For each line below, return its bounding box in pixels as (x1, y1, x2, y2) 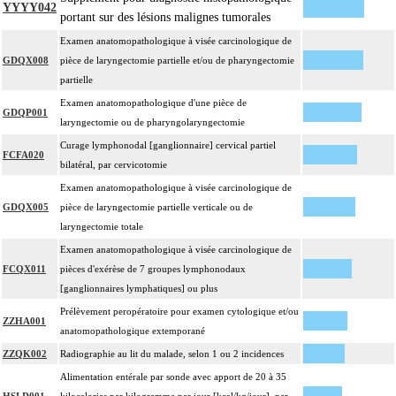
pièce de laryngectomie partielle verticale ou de (60, 202, 253, 213)
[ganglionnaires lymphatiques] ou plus (60, 283, 217, 294)
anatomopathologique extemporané (60, 325, 205, 337)
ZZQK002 (3, 348, 47, 360)
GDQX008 (3, 55, 49, 66)
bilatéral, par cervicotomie (60, 159, 167, 171)
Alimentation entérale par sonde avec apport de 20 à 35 (60, 371, 286, 383)
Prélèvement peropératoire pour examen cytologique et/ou (60, 306, 299, 317)
